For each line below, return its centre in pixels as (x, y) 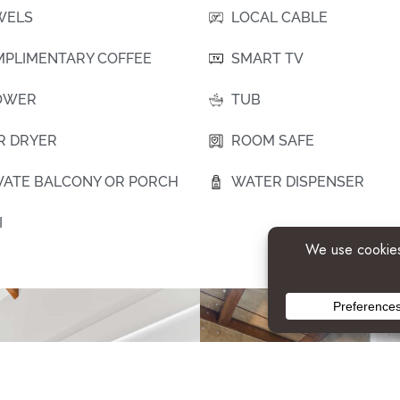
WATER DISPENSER (298, 182)
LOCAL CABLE (279, 18)
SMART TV (267, 59)
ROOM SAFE (273, 141)
